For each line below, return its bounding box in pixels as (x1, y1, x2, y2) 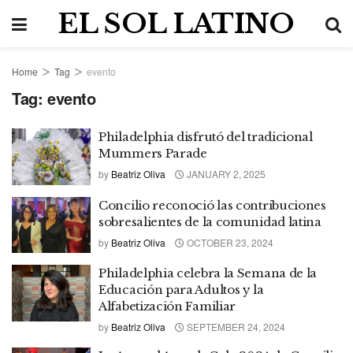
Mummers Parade (98, 146, 207, 161)
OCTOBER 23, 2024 (184, 235, 273, 249)
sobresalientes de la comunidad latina (98, 214, 321, 229)
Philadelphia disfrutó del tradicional (98, 129, 313, 144)
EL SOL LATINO (58, 7, 295, 40)
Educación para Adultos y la (98, 282, 264, 297)
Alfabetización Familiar (98, 299, 236, 314)
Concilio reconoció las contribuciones (98, 197, 326, 213)
